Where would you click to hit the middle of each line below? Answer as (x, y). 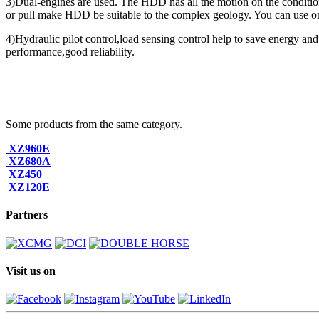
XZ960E (29, 149)
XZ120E (29, 187)
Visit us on (31, 271)
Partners (27, 215)
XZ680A (30, 162)
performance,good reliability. (70, 52)
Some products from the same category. (94, 125)
